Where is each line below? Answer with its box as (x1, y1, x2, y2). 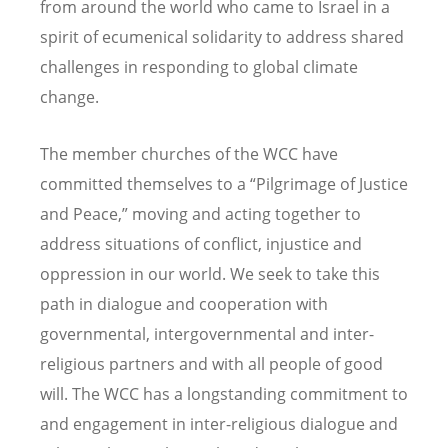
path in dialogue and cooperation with (40, 292, 328, 315)
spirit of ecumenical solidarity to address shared (40, 25, 404, 48)
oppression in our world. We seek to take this (40, 262, 380, 285)
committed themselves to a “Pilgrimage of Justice (40, 172, 408, 195)
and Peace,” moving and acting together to (40, 202, 361, 225)
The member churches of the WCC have (40, 142, 338, 165)
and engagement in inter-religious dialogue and (40, 412, 398, 435)
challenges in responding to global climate (40, 55, 358, 78)
